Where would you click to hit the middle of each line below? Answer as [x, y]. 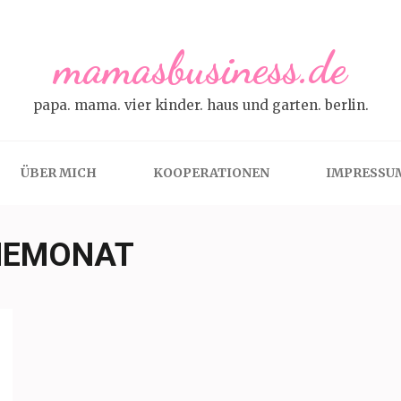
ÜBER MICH [58, 173]
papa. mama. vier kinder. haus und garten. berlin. [200, 105]
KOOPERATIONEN [211, 173]
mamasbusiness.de [200, 68]
